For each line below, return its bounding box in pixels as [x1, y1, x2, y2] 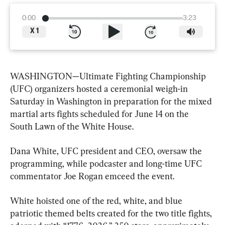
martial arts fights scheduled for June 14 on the [10, 108, 191, 119]
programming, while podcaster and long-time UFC [10, 158, 204, 169]
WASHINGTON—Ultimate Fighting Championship [10, 70, 208, 81]
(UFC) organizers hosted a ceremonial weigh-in [10, 83, 190, 94]
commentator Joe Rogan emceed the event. [10, 170, 174, 181]
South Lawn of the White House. [10, 121, 134, 132]
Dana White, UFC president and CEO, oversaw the [10, 145, 204, 156]
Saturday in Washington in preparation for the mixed [10, 95, 214, 106]
